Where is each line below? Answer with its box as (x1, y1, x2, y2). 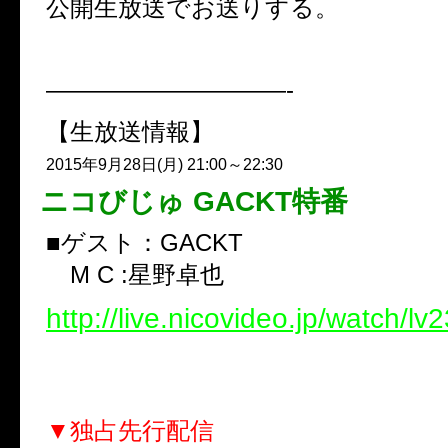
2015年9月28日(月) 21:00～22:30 (46, 156, 283, 173)
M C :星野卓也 (46, 261, 224, 288)
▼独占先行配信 (46, 417, 214, 444)
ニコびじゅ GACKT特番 (40, 186, 348, 217)
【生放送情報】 (46, 118, 214, 145)
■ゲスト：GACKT (46, 229, 243, 256)
